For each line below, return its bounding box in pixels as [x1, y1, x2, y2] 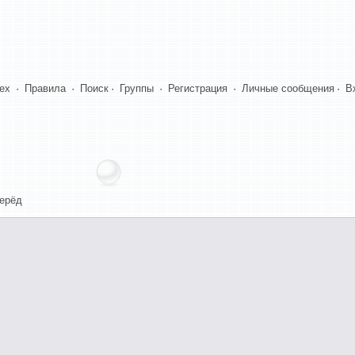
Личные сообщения [242, 82, 334, 94]
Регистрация [168, 82, 227, 94]
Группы [120, 82, 154, 94]
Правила [25, 82, 66, 94]
